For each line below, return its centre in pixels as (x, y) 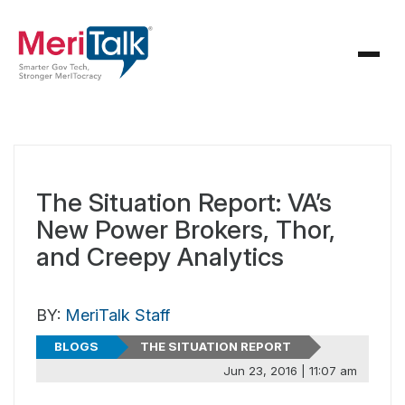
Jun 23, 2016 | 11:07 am (290, 370)
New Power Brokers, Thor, (186, 230)
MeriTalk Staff (118, 315)
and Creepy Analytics (160, 257)
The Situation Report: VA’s (184, 202)
